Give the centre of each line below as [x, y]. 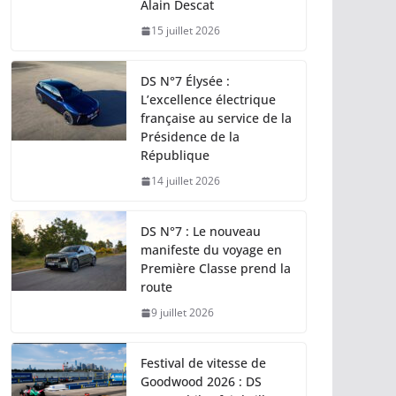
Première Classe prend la [216, 269]
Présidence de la [190, 137]
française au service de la [216, 118]
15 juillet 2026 [186, 31]
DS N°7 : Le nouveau [201, 232]
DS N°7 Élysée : [185, 81]
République [175, 156]
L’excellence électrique [208, 100]
